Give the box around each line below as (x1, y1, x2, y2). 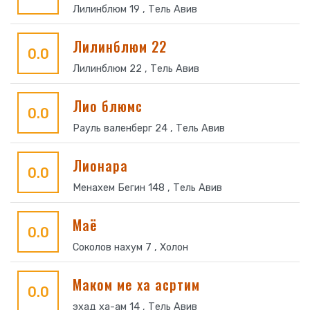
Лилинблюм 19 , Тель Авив (73, 3, 197, 15)
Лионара (73, 155, 128, 176)
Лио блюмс (73, 95, 143, 116)
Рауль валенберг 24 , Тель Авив (73, 122, 225, 134)
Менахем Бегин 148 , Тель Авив (73, 182, 222, 194)
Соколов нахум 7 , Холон (73, 241, 188, 253)
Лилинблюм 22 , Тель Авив (73, 63, 199, 75)
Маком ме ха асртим (73, 274, 200, 295)
